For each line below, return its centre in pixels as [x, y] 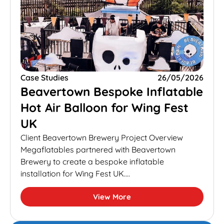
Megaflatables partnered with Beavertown [98, 150]
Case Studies [44, 78]
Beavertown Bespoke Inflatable [112, 92]
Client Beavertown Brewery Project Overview [102, 138]
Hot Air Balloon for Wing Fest [104, 108]
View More [112, 196]
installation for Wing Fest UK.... [75, 174]
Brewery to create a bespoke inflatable [92, 162]
